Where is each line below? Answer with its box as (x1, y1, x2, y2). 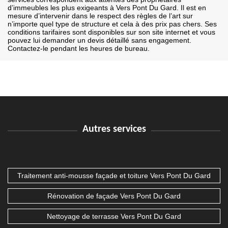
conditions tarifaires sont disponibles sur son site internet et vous (8, 28, 215, 37)
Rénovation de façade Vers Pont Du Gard (47, 192, 181, 201)
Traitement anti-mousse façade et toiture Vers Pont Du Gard (17, 172, 211, 180)
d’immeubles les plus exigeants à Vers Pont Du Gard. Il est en (8, 4, 206, 12)
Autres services (82, 124, 146, 135)
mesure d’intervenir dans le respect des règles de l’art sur (8, 12, 193, 20)
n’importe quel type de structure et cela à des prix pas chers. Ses (8, 20, 217, 28)
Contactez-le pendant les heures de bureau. (8, 44, 150, 53)
